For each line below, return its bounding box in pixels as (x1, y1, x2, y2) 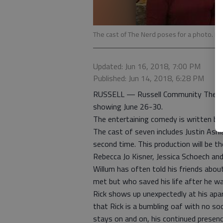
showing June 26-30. (93, 101, 163, 112)
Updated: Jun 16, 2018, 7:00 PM (93, 60, 201, 72)
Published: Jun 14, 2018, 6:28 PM (93, 72, 204, 84)
